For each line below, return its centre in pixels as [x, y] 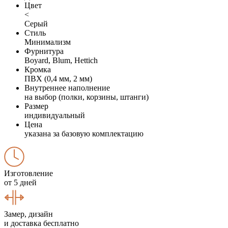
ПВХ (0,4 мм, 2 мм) [58, 78]
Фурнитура [44, 51]
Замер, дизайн [28, 214]
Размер [36, 106]
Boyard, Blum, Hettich [61, 60]
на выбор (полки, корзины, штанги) [87, 97]
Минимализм [48, 42]
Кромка [38, 69]
